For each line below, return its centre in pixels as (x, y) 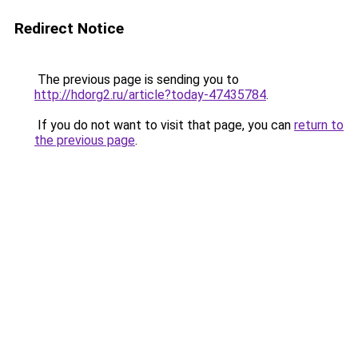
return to (319, 125)
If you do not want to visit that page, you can (164, 125)
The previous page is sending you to (137, 80)
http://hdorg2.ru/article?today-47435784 (150, 95)
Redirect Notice (69, 28)
